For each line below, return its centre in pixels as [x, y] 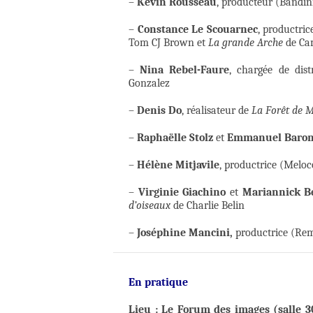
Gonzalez [149, 83]
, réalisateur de [217, 111]
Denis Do [159, 111]
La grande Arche [246, 43]
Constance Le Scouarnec [197, 30]
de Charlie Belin [208, 206]
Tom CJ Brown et [168, 43]
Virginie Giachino [182, 192]
